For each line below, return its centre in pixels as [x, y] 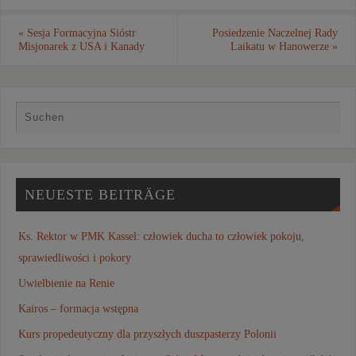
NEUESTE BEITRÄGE [100, 194]
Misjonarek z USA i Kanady [81, 46]
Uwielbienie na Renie [66, 283]
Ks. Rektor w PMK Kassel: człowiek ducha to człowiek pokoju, [161, 236]
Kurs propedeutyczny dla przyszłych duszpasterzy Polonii [147, 334]
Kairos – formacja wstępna [78, 309]
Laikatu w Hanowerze [282, 46]
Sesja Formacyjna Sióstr [79, 33]
